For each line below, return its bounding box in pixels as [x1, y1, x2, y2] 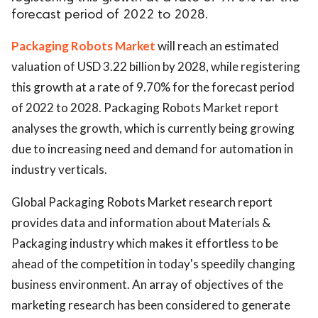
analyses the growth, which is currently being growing [11, 121, 295, 136]
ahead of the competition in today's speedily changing [11, 256, 295, 271]
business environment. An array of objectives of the [11, 277, 283, 292]
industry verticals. [11, 162, 107, 177]
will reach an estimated [155, 38, 279, 53]
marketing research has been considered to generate [11, 297, 290, 312]
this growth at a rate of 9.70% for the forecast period [11, 79, 295, 94]
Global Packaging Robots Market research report [11, 194, 273, 209]
